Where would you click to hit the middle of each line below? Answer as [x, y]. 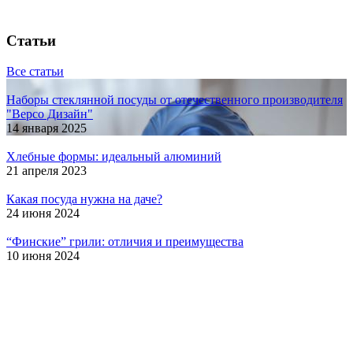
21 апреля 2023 [46, 170]
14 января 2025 [46, 128]
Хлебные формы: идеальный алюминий [114, 156]
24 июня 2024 [43, 213]
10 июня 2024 [43, 255]
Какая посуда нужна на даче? [84, 199]
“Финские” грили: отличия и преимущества [125, 241]
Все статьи [35, 71]
